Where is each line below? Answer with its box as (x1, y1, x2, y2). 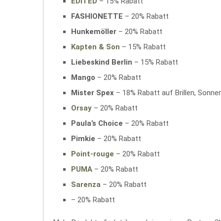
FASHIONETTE (71, 12, 123, 21)
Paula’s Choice (71, 119, 123, 128)
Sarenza (71, 180, 101, 189)
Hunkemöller (71, 27, 116, 37)
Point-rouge (71, 149, 114, 159)
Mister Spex (71, 88, 114, 98)
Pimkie (71, 134, 95, 144)
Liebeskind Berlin (71, 58, 132, 67)
